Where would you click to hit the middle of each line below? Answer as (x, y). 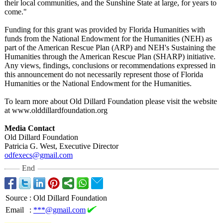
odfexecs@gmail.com (39, 155)
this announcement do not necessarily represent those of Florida (104, 74)
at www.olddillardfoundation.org (56, 110)
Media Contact (30, 128)
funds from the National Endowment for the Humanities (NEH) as (108, 39)
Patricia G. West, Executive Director (61, 146)
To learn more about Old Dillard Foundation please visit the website (111, 101)
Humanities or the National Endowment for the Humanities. (98, 83)
